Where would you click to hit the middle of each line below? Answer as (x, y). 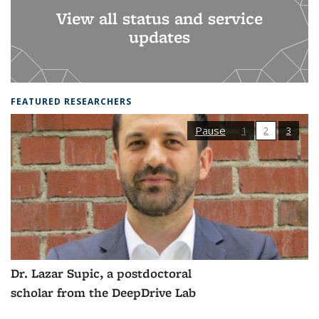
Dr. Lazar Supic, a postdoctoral (101, 273)
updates (159, 36)
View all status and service (159, 18)
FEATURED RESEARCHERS (71, 101)
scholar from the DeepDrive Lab (103, 292)
